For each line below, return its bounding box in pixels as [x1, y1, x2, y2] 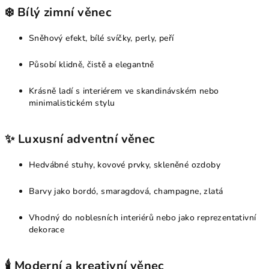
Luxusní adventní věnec [17, 131, 155, 147]
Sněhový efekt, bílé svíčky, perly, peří [29, 32, 174, 44]
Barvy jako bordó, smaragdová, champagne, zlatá [29, 186, 223, 197]
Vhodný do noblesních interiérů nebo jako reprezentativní [29, 212, 256, 223]
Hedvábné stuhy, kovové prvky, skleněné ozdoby [29, 159, 220, 171]
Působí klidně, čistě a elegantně [29, 59, 154, 70]
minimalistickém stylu [29, 97, 115, 109]
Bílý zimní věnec [17, 4, 112, 20]
